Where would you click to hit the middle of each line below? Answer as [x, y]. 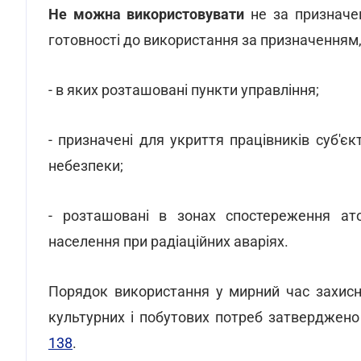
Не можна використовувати [147, 14]
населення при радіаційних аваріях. [168, 241]
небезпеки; [86, 166]
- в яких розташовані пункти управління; [184, 90]
